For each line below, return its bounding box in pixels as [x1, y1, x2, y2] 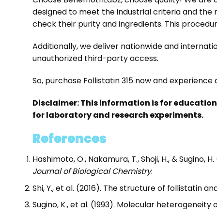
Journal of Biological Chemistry [32, 166, 151, 177]
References [32, 130, 107, 148]
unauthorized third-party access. [32, 52, 158, 64]
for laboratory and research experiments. [32, 109, 205, 121]
